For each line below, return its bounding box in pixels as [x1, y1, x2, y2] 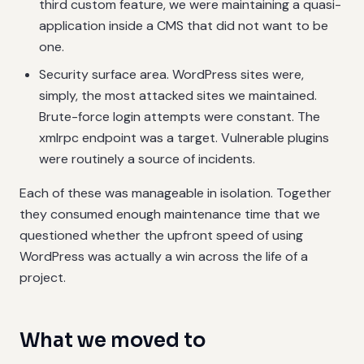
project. [19, 269, 66, 286]
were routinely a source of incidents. [39, 150, 255, 167]
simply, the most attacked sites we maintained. [39, 87, 317, 104]
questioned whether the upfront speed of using [19, 227, 303, 244]
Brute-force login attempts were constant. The [39, 108, 320, 125]
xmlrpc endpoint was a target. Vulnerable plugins [39, 129, 329, 146]
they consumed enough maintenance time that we [19, 206, 320, 223]
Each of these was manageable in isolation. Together [19, 184, 331, 201]
